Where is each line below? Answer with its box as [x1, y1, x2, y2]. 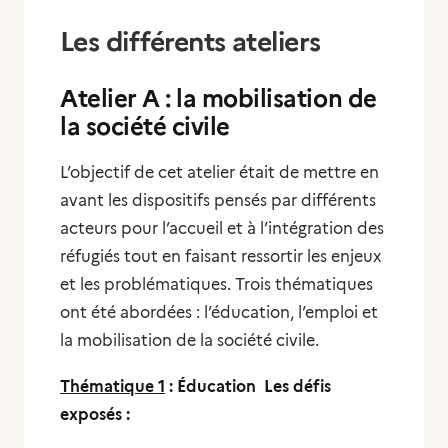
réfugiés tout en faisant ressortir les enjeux [60, 247, 381, 266]
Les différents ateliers [60, 25, 328, 58]
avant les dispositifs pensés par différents [60, 191, 376, 210]
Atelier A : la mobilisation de [60, 84, 377, 113]
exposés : [60, 405, 134, 424]
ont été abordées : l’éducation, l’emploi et [60, 303, 378, 322]
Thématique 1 [60, 377, 165, 396]
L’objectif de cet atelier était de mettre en [60, 163, 379, 182]
